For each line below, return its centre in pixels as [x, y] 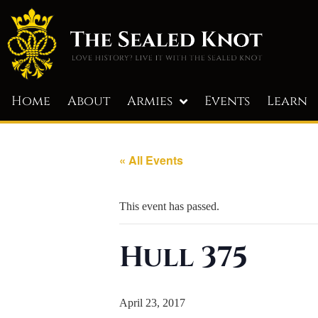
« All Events [151, 160]
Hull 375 [183, 257]
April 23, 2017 [152, 302]
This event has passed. [169, 206]
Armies [150, 101]
